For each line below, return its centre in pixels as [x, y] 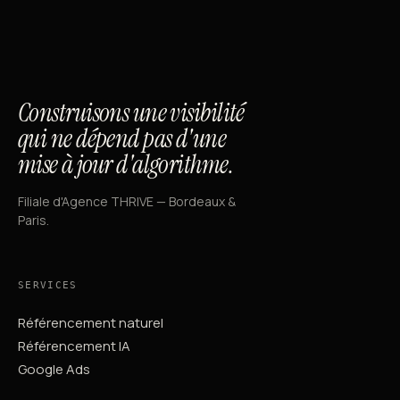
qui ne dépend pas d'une [122, 139]
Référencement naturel [91, 323]
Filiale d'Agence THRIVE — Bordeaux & [127, 202]
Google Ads [54, 370]
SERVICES [48, 286]
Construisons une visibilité [131, 113]
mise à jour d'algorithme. [126, 165]
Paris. [33, 221]
